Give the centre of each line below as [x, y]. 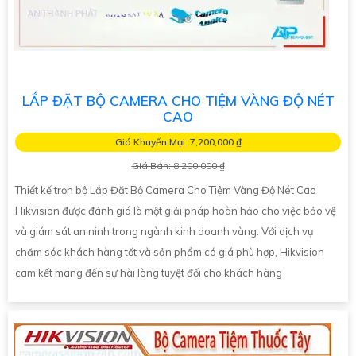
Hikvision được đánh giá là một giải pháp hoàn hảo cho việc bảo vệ [176, 210]
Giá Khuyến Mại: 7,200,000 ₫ [178, 141]
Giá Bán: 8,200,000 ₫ [178, 165]
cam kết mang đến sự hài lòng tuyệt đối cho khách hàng [149, 272]
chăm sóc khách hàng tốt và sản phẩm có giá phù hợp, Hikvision [170, 252]
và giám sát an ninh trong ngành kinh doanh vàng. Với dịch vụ [164, 231]
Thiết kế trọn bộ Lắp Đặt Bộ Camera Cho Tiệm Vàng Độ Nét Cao [166, 190]
